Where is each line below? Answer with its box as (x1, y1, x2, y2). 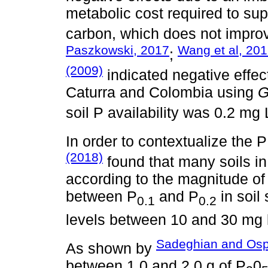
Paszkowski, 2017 (66, 42, 169, 57)
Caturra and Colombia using (66, 84, 258, 101)
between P (66, 188, 137, 205)
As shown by (66, 240, 156, 257)
